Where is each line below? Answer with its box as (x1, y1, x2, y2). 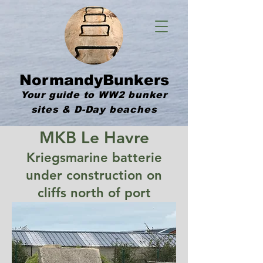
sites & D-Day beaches (31, 104, 157, 114)
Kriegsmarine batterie (26, 150, 162, 166)
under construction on (26, 167, 162, 183)
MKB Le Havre (39, 127, 149, 147)
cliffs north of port (37, 185, 151, 201)
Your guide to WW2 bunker (20, 90, 168, 100)
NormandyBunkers (19, 72, 169, 88)
